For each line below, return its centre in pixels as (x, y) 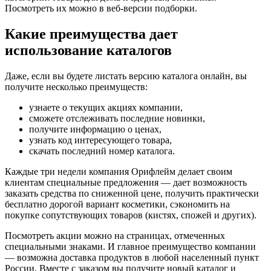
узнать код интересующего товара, (100, 140)
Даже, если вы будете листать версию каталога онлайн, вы (126, 76)
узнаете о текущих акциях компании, (106, 108)
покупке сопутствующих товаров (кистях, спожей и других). (131, 215)
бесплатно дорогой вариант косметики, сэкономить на (117, 204)
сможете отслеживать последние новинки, (117, 119)
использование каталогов (88, 51)
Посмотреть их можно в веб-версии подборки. (101, 8)
